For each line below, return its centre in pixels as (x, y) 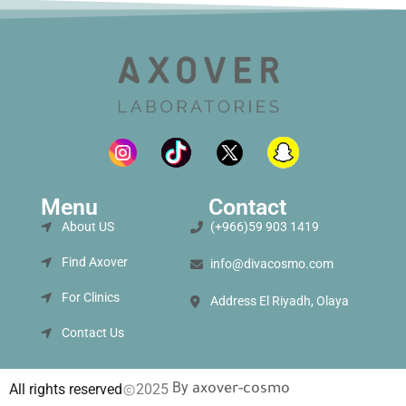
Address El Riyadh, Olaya (280, 301)
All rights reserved (66, 390)
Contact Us (92, 333)
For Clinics (90, 298)
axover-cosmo (241, 390)
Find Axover (94, 262)
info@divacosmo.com (272, 264)
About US (87, 227)
